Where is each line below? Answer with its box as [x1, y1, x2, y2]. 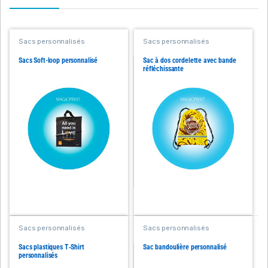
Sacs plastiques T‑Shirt [18, 243, 84, 252]
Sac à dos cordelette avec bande [142, 56, 236, 65]
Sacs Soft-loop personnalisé [18, 56, 98, 65]
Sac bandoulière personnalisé [142, 243, 227, 252]
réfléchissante [142, 65, 184, 74]
